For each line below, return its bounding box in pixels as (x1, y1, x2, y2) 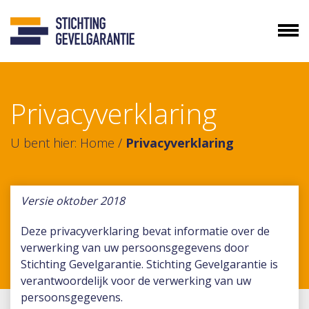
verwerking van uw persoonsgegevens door (21, 240, 249, 255)
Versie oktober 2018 (21, 193, 125, 208)
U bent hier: (10, 134, 80, 151)
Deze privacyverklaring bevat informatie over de (21, 223, 270, 239)
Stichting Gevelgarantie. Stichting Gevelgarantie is (21, 257, 278, 272)
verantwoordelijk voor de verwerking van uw (21, 273, 251, 288)
